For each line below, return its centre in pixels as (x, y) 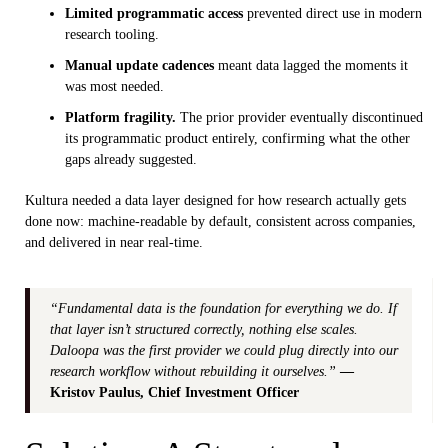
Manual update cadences (139, 66)
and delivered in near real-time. (114, 243)
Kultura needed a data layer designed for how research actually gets (215, 201)
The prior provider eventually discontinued (299, 118)
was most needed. (114, 87)
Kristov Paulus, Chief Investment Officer (174, 393)
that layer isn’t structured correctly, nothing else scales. (204, 330)
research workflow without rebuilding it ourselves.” (195, 372)
